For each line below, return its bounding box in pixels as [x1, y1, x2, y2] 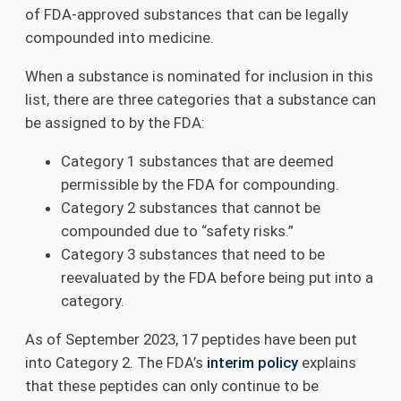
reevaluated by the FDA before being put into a [61, 268, 373, 286]
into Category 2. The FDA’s [25, 353, 207, 371]
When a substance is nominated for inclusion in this [25, 66, 373, 85]
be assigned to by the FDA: [25, 113, 205, 132]
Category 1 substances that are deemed [61, 151, 334, 170]
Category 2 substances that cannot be [61, 198, 320, 217]
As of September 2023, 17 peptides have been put [25, 329, 357, 348]
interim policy [207, 353, 298, 371]
